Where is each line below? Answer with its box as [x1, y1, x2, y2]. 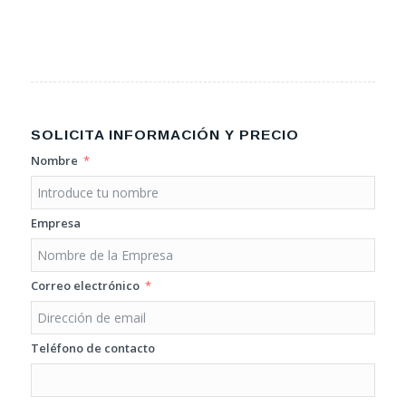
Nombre [30, 151, 78, 169]
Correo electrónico [30, 276, 140, 294]
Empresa [30, 214, 81, 231]
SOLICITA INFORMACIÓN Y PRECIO [30, 126, 299, 142]
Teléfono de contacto [30, 339, 155, 356]
